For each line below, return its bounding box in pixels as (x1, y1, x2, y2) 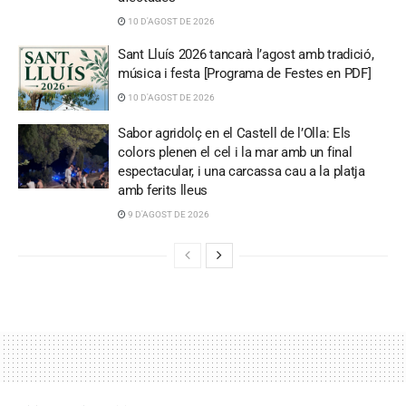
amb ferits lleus (118, 181, 208, 198)
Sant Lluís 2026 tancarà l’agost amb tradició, (118, 46, 374, 63)
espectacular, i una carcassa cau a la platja (118, 162, 365, 179)
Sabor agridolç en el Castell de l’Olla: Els (118, 124, 352, 141)
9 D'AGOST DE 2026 (126, 208, 209, 219)
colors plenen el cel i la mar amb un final (118, 143, 353, 160)
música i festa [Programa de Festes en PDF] (118, 65, 372, 82)
